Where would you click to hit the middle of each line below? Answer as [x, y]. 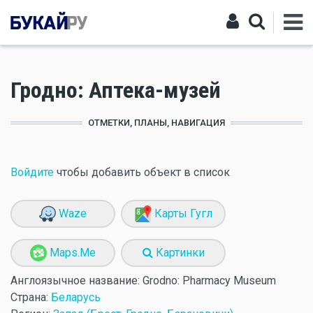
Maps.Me [71, 253]
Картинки [179, 253]
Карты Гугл [182, 213]
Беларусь [76, 297]
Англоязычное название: [77, 281]
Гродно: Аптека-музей [116, 90]
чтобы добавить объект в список [142, 172]
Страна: [31, 297]
